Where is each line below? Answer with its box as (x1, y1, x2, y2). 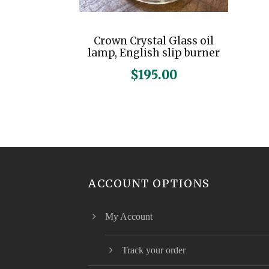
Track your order (122, 245, 186, 256)
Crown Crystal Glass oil (93, 34, 214, 48)
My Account (105, 211, 153, 222)
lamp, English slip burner (87, 46, 220, 60)
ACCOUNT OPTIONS (88, 177, 210, 191)
